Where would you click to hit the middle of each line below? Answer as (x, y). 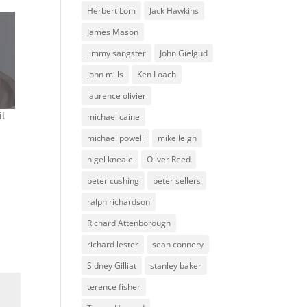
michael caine (114, 116)
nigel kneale (110, 159)
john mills (106, 74)
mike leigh (177, 138)
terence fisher (114, 286)
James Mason (113, 32)
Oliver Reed (169, 159)
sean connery (178, 244)
